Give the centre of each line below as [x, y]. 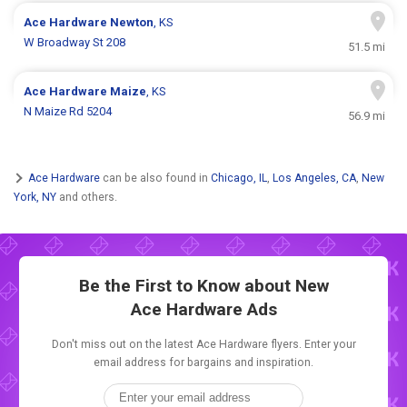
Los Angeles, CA [314, 178]
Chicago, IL [239, 178]
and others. [87, 197]
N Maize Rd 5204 [68, 112]
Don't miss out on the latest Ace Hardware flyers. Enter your [203, 345]
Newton [132, 23]
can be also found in [155, 178]
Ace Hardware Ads [203, 310]
